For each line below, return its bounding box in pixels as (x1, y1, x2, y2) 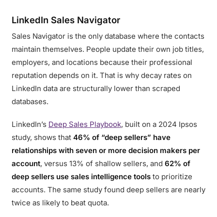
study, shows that (12, 133, 73, 142)
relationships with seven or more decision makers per (12, 146, 200, 155)
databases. (12, 97, 48, 106)
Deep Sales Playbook (48, 120, 121, 129)
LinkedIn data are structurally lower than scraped (12, 84, 180, 93)
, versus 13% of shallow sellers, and (40, 159, 165, 168)
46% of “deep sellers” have (73, 133, 170, 142)
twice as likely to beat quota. (12, 198, 109, 207)
